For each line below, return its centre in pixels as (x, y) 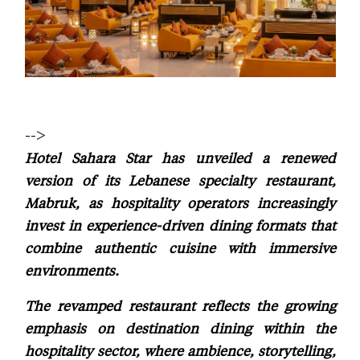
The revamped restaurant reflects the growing (180, 305)
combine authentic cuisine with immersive (180, 247)
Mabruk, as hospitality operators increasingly (180, 202)
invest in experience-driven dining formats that (180, 225)
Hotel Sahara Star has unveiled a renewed (180, 157)
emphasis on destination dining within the (180, 327)
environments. (72, 270)
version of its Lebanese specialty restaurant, (180, 180)
